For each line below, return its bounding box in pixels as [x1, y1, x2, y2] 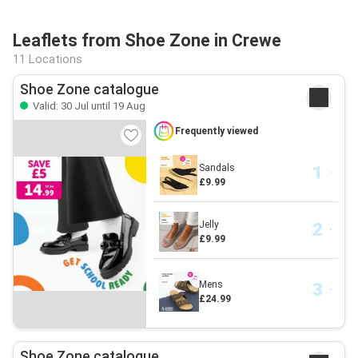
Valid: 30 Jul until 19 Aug [30, 100, 145, 112]
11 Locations [13, 52, 82, 66]
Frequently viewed [174, 125, 258, 137]
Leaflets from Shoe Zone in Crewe [13, 30, 281, 50]
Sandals [198, 162, 235, 173]
